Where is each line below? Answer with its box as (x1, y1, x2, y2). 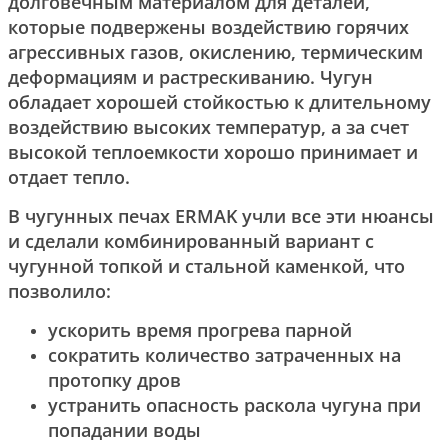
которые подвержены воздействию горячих (8, 14, 409, 39)
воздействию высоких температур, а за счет (8, 114, 409, 139)
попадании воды (48, 417, 201, 442)
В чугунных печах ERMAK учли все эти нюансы (8, 203, 434, 228)
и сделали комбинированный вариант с (8, 228, 374, 253)
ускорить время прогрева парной (48, 317, 352, 342)
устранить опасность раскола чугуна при (48, 392, 421, 417)
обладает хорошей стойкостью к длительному (8, 89, 431, 114)
